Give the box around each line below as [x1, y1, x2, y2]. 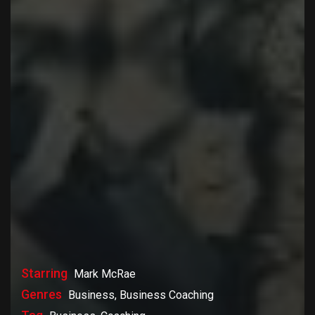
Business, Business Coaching [68, 288, 214, 302]
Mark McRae [74, 266, 136, 281]
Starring [21, 265, 70, 281]
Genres [21, 286, 65, 302]
